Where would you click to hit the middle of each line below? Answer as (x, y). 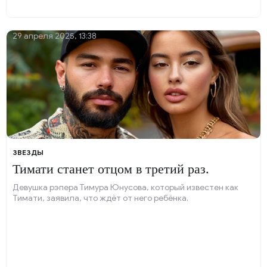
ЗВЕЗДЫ (28, 152)
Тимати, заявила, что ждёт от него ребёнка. (100, 198)
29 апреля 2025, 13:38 (55, 36)
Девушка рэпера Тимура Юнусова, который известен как (125, 187)
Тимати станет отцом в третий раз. (111, 169)
